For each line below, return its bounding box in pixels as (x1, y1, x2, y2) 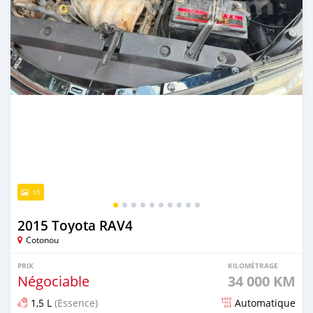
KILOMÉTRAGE (228, 260, 278, 270)
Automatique (235, 296, 296, 310)
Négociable (17, 271, 89, 291)
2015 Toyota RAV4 (17, 216, 133, 235)
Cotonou (26, 233, 59, 245)
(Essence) (52, 296, 98, 310)
